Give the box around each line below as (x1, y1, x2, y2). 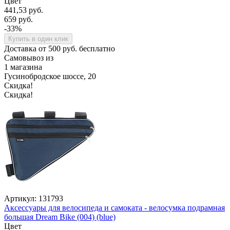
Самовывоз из (4, 53, 53, 62)
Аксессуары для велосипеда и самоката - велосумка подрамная (4, 203, 225, 212)
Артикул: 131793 (4, 194, 63, 203)
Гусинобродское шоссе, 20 (4, 71, 96, 81)
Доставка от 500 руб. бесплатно (4, 44, 115, 53)
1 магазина (4, 62, 42, 71)
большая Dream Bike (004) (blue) (4, 212, 116, 221)
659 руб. (4, 14, 33, 24)
